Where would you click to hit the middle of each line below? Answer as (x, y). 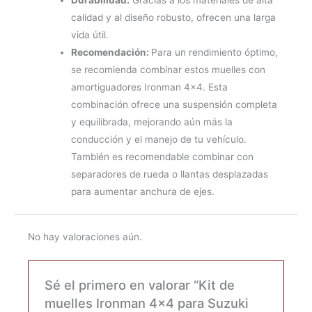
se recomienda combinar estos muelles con (168, 69)
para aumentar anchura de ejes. (144, 191)
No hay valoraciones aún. (85, 236)
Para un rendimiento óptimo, (214, 52)
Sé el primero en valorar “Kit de (139, 285)
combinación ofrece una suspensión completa (174, 104)
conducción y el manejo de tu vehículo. (158, 139)
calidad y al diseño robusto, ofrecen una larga (173, 17)
